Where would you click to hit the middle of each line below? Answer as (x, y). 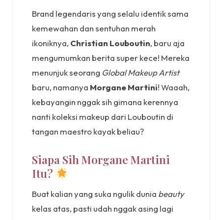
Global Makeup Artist (140, 72)
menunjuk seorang (67, 72)
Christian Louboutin (110, 43)
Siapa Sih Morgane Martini (101, 160)
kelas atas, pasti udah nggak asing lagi (103, 209)
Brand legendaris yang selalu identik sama (110, 13)
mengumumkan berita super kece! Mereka (111, 57)
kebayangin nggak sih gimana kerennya (105, 102)
